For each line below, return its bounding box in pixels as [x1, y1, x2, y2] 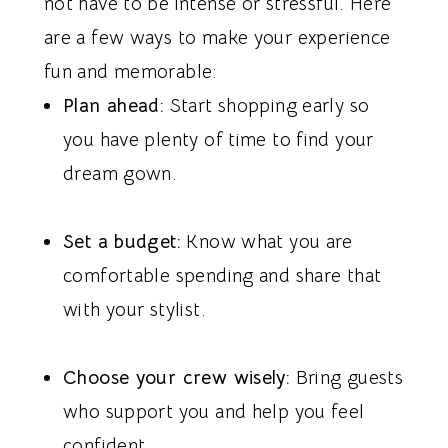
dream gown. [63, 162, 178, 187]
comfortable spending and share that [63, 264, 382, 289]
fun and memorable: [43, 60, 217, 85]
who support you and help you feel [63, 400, 365, 425]
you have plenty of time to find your [63, 128, 374, 153]
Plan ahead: [63, 94, 165, 119]
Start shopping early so [164, 94, 370, 119]
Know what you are [181, 230, 353, 255]
